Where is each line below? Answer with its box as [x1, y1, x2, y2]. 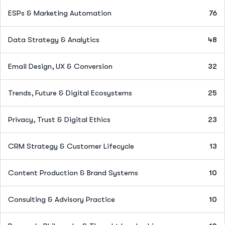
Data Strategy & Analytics [8, 35, 99, 44]
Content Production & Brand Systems [8, 168, 138, 177]
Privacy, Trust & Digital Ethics [8, 115, 110, 124]
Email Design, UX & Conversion [8, 61, 113, 71]
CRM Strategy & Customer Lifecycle [8, 141, 134, 151]
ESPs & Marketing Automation [8, 8, 111, 18]
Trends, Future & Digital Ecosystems [8, 88, 132, 97]
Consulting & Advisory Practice [8, 194, 115, 204]
